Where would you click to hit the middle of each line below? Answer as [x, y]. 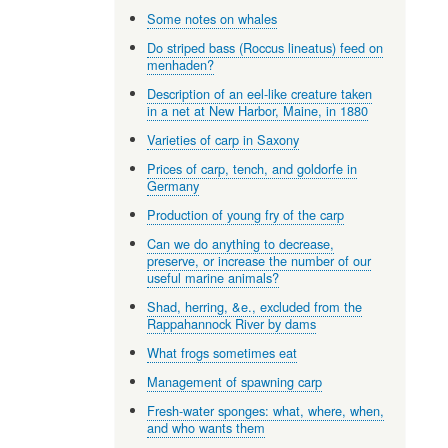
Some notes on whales [212, 18]
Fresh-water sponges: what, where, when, [266, 410]
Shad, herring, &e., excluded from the [255, 306]
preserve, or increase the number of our [259, 260]
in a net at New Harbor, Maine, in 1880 [258, 110]
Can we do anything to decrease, [241, 243]
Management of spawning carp [235, 381]
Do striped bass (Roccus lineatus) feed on [265, 47]
